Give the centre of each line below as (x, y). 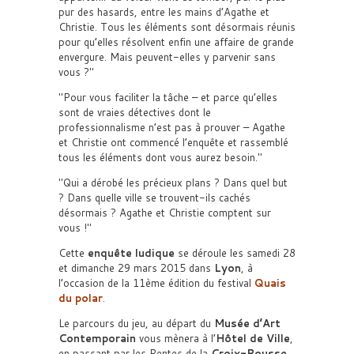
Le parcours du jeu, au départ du (136, 323)
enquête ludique (131, 253)
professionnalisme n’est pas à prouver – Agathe (172, 127)
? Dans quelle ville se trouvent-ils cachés (154, 198)
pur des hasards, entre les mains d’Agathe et (164, 12)
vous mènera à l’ (176, 338)
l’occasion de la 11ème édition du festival (156, 283)
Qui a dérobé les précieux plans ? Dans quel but (175, 183)
